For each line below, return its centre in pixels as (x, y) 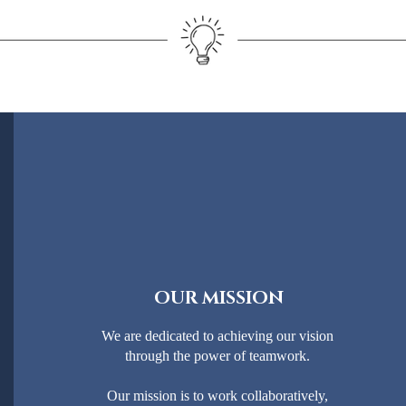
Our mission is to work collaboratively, (217, 395)
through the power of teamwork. (217, 355)
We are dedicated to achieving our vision (217, 335)
